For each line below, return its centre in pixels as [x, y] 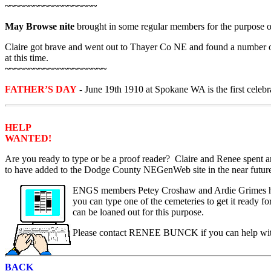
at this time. [27, 58]
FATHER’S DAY [41, 89]
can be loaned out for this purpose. [138, 212]
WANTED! [28, 138]
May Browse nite [40, 26]
